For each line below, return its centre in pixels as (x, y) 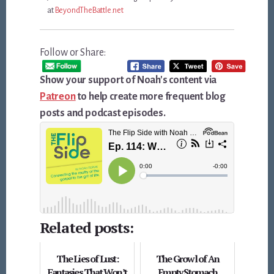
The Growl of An (187, 259)
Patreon (58, 97)
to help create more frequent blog (150, 97)
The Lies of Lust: (87, 259)
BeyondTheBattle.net (89, 10)
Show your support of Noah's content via (128, 80)
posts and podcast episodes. (103, 113)
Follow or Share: (73, 52)
